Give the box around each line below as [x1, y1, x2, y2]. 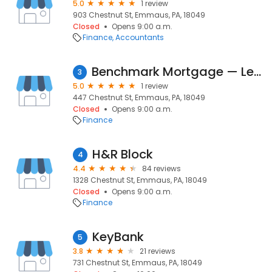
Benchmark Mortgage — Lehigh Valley [254, 63, 261, 80]
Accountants [115, 32, 164, 42]
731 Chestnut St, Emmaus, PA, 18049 [73, 257, 202, 268]
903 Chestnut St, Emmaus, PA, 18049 [73, 10, 205, 20]
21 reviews [140, 246, 175, 256]
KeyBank [92, 228, 144, 245]
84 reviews [142, 163, 181, 174]
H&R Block [92, 146, 153, 163]
